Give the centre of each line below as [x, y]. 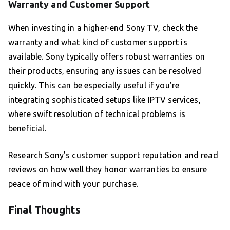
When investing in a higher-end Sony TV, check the [103, 28]
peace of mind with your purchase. [73, 184]
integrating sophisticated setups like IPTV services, [104, 100]
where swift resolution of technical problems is [97, 114]
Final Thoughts [45, 210]
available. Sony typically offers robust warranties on [107, 57]
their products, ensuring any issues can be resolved [105, 71]
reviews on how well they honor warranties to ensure [108, 170]
